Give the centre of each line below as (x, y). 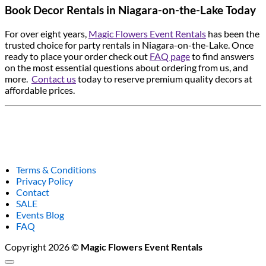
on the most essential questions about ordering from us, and (126, 67)
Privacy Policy (45, 180)
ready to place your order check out (77, 56)
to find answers (222, 56)
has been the (233, 33)
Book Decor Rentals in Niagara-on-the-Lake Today (130, 10)
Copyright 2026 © (43, 246)
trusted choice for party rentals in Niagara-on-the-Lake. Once (129, 45)
